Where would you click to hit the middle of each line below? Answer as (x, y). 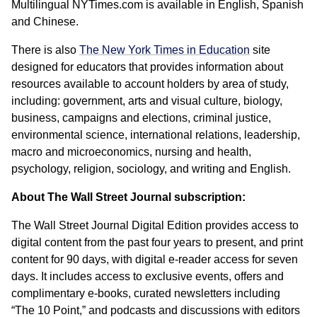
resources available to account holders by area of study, (150, 83)
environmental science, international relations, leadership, (156, 134)
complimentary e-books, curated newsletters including (146, 293)
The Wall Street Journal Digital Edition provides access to (155, 225)
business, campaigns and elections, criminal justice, (141, 117)
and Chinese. (45, 21)
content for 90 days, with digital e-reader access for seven (155, 259)
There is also (45, 50)
